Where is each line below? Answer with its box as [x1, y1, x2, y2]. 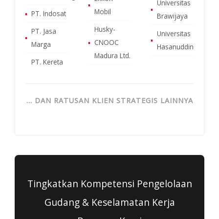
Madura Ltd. [94, 50, 131, 60]
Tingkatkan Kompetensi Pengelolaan [27, 176, 192, 190]
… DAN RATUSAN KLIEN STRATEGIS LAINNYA [26, 95, 193, 105]
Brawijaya [157, 11, 188, 21]
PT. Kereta [31, 57, 63, 66]
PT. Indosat [31, 8, 66, 18]
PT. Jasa [31, 26, 56, 36]
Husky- [94, 24, 115, 34]
